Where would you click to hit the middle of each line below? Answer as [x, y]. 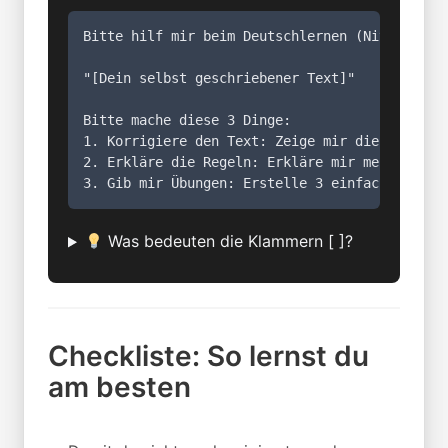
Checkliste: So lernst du [208, 356]
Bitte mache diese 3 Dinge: [187, 120]
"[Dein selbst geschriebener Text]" [219, 78]
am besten [119, 387]
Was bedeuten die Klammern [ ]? [228, 241]
